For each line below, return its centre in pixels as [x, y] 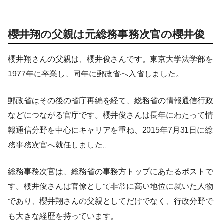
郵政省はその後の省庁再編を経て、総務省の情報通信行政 [110, 101]
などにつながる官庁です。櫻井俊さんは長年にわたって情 [110, 115]
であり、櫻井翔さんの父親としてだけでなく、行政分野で [110, 201]
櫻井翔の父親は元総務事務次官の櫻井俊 [106, 34]
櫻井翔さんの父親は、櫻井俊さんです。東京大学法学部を [110, 59]
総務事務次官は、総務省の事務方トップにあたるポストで [110, 172]
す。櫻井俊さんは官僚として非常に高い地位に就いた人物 [110, 186]
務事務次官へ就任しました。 [59, 145]
